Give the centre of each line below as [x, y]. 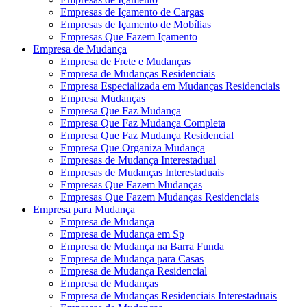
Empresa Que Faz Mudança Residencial [147, 135]
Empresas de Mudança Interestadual [138, 160]
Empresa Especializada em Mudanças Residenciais [170, 86]
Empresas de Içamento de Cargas [132, 12]
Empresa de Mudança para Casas [132, 258]
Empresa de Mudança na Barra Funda [142, 246]
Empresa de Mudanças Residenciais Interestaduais [169, 295]
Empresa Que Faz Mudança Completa [143, 123]
